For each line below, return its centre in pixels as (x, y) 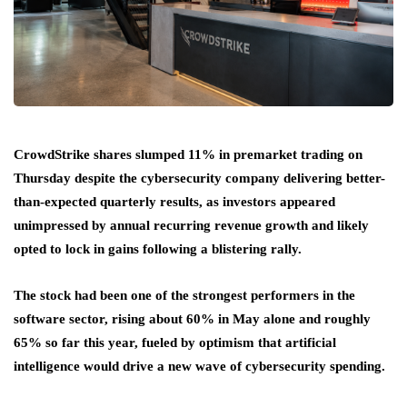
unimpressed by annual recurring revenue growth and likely (191, 226)
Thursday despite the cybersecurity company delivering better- (199, 179)
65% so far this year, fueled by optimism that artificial (175, 343)
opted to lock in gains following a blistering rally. (158, 249)
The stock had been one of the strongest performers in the (184, 296)
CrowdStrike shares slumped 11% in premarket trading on (188, 155)
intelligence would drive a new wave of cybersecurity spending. (199, 367)
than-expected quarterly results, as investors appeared (174, 202)
